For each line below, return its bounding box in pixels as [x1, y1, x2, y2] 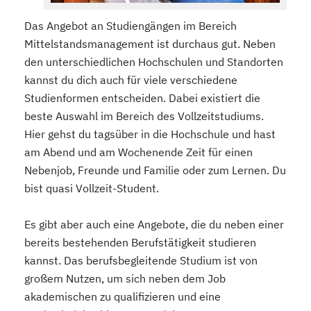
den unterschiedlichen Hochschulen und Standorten [24, 54, 283, 69]
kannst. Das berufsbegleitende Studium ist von [24, 253, 258, 267]
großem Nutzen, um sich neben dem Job [24, 271, 226, 285]
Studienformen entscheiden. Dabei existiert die [24, 90, 260, 105]
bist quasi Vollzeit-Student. [24, 180, 159, 195]
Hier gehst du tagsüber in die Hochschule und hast [24, 126, 276, 141]
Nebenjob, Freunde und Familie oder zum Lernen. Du [24, 162, 286, 177]
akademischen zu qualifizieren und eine [24, 289, 221, 303]
